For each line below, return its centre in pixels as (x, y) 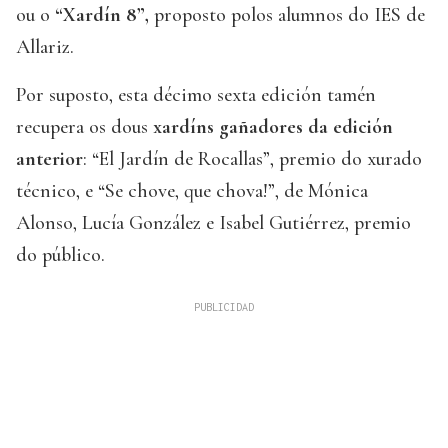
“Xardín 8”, (102, 15)
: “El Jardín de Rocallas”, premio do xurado (252, 159)
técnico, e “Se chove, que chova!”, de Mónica (192, 191)
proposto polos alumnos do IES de (287, 15)
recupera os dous (82, 127)
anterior (49, 159)
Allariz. (45, 47)
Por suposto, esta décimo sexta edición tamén (196, 95)
